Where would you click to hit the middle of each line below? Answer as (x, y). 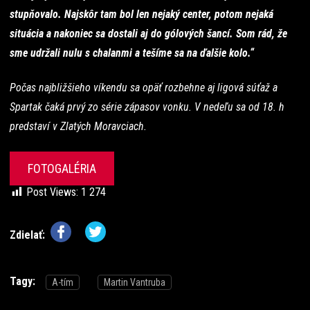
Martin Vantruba (135, 283)
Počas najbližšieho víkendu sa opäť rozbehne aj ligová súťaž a (144, 88)
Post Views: (52, 192)
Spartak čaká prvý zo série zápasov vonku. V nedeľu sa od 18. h (147, 107)
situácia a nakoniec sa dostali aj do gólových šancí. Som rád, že (148, 34)
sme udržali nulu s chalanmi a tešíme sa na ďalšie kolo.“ (132, 53)
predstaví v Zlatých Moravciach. (78, 127)
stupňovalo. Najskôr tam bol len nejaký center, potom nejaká (142, 15)
